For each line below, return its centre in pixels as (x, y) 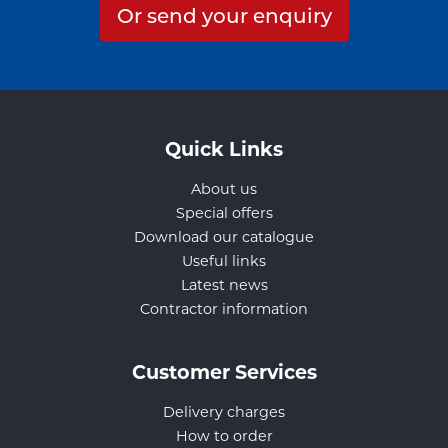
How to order (224, 435)
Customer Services (224, 371)
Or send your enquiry (224, 17)
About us (224, 188)
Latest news (224, 284)
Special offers (224, 212)
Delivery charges (224, 411)
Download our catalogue (224, 236)
